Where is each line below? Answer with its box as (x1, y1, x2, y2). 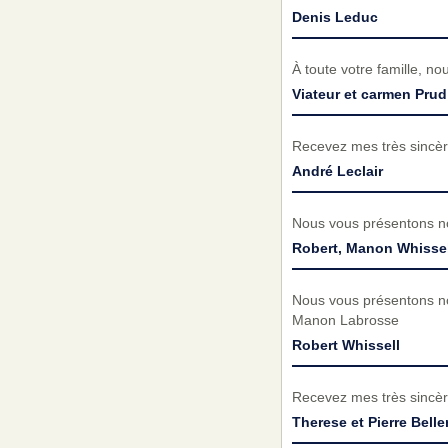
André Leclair (291, 163, 383, 180)
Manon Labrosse (291, 312, 399, 329)
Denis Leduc (291, 9, 378, 26)
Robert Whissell (291, 337, 400, 354)
